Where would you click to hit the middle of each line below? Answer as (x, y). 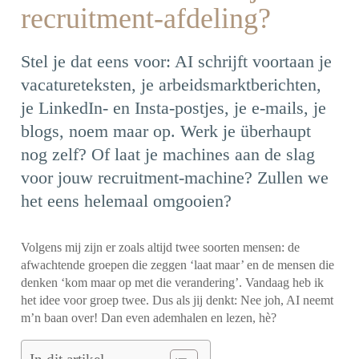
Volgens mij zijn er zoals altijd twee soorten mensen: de (161, 247)
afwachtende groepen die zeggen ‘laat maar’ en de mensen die (178, 264)
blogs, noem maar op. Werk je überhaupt (166, 131)
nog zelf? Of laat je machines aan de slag (168, 154)
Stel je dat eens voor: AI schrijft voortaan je (177, 61)
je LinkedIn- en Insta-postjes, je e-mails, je (174, 108)
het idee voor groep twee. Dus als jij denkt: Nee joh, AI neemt (177, 300)
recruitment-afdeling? (146, 19)
